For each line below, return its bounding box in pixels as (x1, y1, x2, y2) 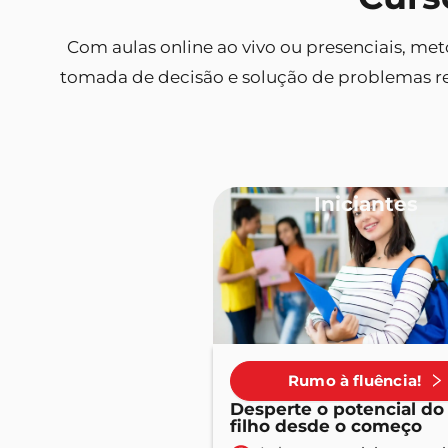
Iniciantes (314, 191, 418, 216)
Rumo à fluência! (288, 371, 421, 391)
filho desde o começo (230, 415, 422, 436)
